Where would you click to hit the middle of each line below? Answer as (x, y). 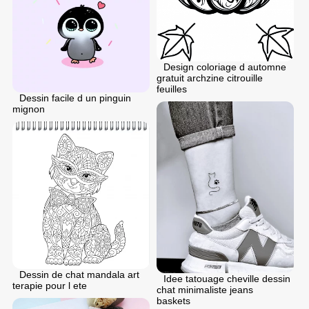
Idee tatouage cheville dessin (227, 279)
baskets (173, 301)
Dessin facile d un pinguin (75, 98)
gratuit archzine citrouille (210, 78)
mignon (29, 109)
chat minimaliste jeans (205, 290)
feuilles (172, 89)
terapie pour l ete (50, 286)
